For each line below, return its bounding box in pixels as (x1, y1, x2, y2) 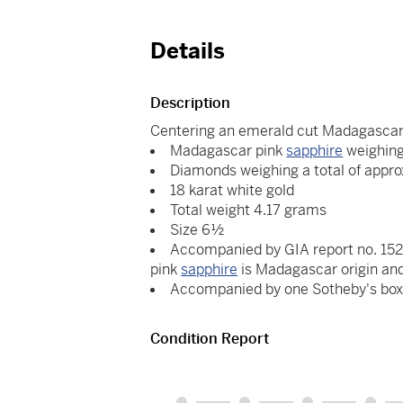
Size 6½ (170, 220, 226, 240)
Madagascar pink (170, 141, 287, 161)
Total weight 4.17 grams (170, 201, 327, 220)
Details (150, 38, 226, 66)
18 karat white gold (170, 181, 295, 201)
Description (150, 94, 231, 113)
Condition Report (150, 329, 270, 349)
